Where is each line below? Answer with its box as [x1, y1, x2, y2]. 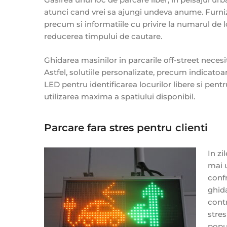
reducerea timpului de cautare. [44, 31, 162, 42]
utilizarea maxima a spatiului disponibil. [44, 91, 195, 101]
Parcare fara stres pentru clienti [44, 121, 208, 134]
